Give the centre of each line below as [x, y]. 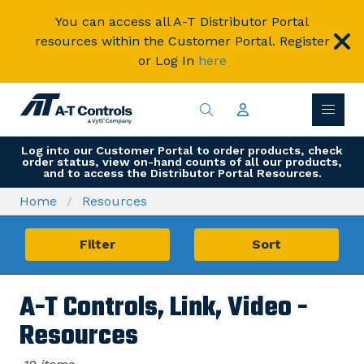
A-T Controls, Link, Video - [163, 309]
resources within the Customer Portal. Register [182, 41]
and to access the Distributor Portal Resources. [182, 173]
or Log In [166, 61]
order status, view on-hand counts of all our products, [182, 162]
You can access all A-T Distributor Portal [182, 22]
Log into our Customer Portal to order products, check [182, 151]
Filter [97, 245]
